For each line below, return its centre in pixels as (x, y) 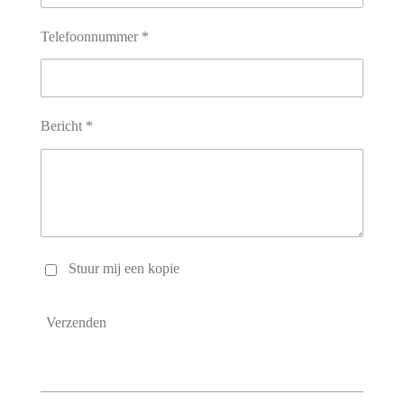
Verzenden (76, 323)
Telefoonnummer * (94, 36)
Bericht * (66, 126)
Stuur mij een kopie (124, 269)
